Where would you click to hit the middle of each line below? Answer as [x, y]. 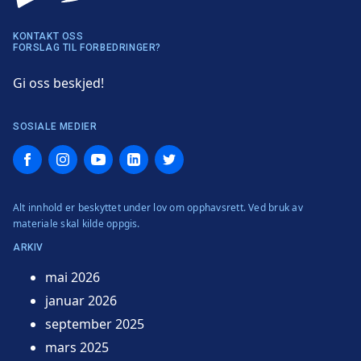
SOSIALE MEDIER [55, 127]
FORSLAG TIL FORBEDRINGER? [87, 48]
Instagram [79, 156]
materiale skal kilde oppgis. [77, 224]
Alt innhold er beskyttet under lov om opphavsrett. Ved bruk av [158, 208]
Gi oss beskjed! [58, 83]
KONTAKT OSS [48, 37]
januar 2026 [81, 301]
